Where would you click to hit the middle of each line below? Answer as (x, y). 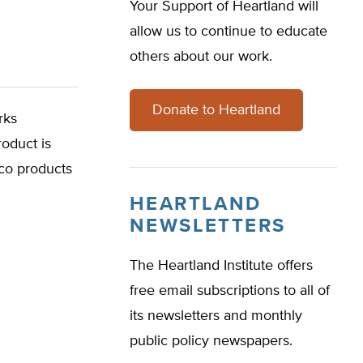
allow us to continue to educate (228, 32)
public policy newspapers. (211, 341)
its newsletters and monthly (216, 316)
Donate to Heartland (216, 110)
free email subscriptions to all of (230, 291)
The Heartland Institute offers (221, 266)
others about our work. (201, 57)
